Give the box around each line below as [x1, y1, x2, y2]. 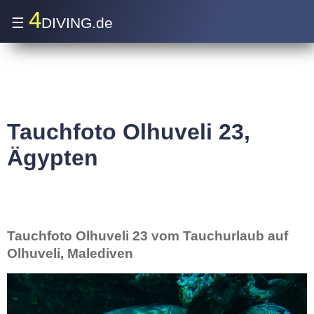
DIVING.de [41, 15, 113, 31]
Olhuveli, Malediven [7, 246, 133, 261]
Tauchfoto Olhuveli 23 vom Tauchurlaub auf [7, 228, 288, 243]
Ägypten [7, 145, 98, 170]
